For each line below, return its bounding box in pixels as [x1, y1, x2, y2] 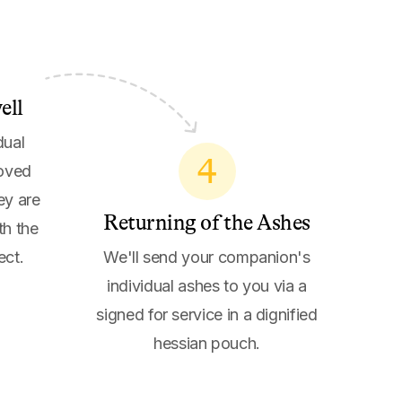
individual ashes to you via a [107, 276, 307, 295]
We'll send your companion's [103, 248, 310, 267]
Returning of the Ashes [103, 211, 310, 235]
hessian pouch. [153, 334, 260, 353]
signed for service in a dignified [96, 305, 318, 324]
